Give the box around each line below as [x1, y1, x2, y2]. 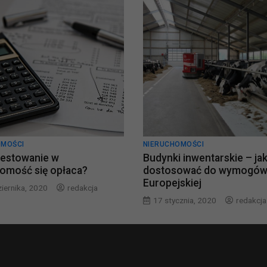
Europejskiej [142, 177, 201, 189]
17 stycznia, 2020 [153, 195, 216, 205]
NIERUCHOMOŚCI [142, 140, 204, 148]
